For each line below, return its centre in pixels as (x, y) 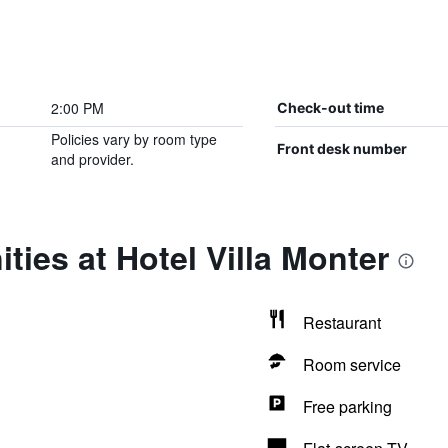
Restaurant (341, 322)
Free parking (347, 406)
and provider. (92, 159)
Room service (351, 364)
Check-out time (330, 107)
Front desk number (341, 148)
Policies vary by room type (133, 139)
